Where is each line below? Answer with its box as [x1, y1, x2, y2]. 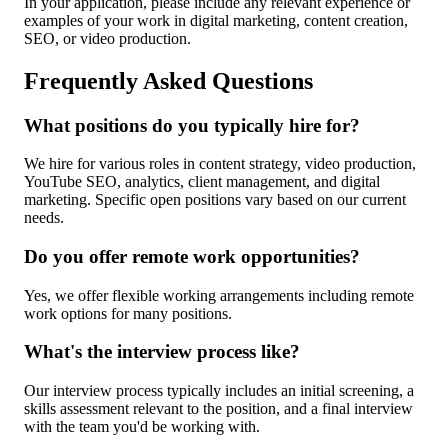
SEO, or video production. [24, 29, 191, 47]
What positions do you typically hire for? [24, 114, 360, 136]
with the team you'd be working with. [24, 418, 260, 436]
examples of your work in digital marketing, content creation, [24, 11, 408, 29]
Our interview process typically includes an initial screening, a [24, 382, 414, 400]
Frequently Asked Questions [24, 67, 313, 94]
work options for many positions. [24, 304, 232, 322]
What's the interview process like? [24, 341, 300, 363]
